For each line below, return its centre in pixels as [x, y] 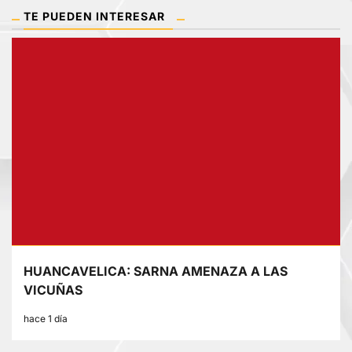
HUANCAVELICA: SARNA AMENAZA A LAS [156, 271]
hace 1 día [46, 319]
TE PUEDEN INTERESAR [94, 16]
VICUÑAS [53, 290]
